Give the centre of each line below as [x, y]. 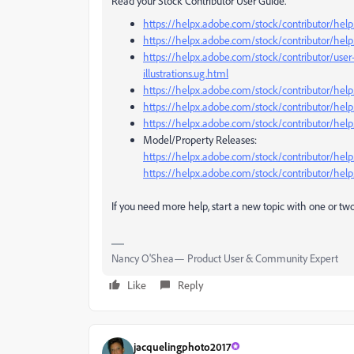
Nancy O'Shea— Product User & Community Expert [225, 258]
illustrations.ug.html [186, 73]
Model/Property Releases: [200, 139]
